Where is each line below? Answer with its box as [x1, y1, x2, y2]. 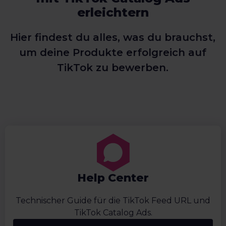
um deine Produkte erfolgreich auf [19, 46, 207, 59]
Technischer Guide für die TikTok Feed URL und [16, 196, 210, 206]
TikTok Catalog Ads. [74, 208, 152, 218]
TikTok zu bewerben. [57, 62, 169, 74]
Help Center [77, 171, 149, 185]
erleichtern [77, 5, 149, 20]
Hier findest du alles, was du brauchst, [10, 31, 216, 44]
